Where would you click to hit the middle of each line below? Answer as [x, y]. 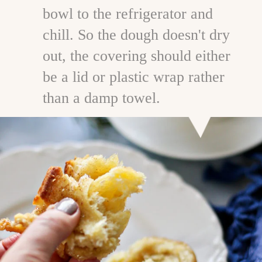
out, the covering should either [136, 56]
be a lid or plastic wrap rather [133, 77]
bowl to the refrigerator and [127, 14]
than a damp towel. [101, 98]
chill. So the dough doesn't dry [136, 35]
